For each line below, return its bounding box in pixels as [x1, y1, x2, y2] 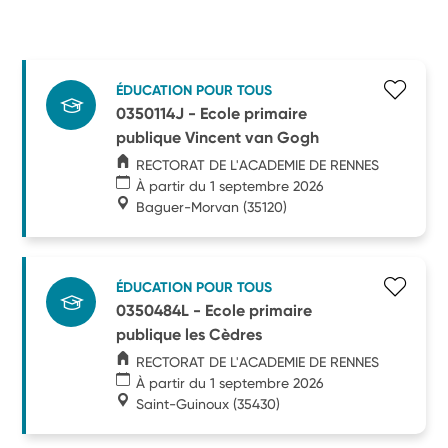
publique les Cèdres [116, 324, 263, 344]
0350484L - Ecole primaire [116, 300, 313, 320]
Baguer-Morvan [136, 198, 240, 215]
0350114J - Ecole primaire [116, 103, 308, 123]
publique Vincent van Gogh [116, 127, 320, 147]
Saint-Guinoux [136, 395, 230, 412]
